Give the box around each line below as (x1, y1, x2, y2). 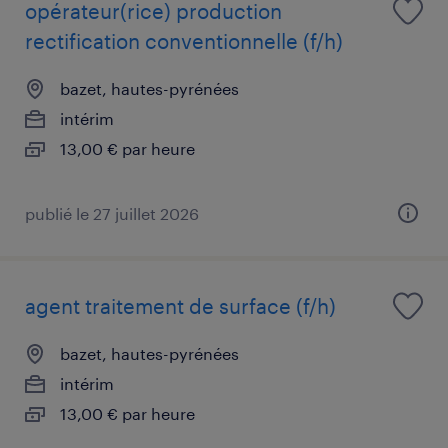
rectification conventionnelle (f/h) (25, 28, 343, 53)
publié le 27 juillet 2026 (25, 203, 199, 223)
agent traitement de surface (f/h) (25, 293, 336, 318)
